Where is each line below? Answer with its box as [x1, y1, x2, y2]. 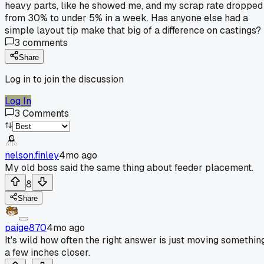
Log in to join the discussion [5, 72, 124, 85]
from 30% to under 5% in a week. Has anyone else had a [5, 11, 248, 24]
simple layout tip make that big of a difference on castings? [5, 24, 261, 37]
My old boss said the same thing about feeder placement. [5, 161, 253, 174]
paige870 [5, 221, 47, 234]
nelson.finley [5, 148, 59, 161]
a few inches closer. [5, 246, 90, 259]
